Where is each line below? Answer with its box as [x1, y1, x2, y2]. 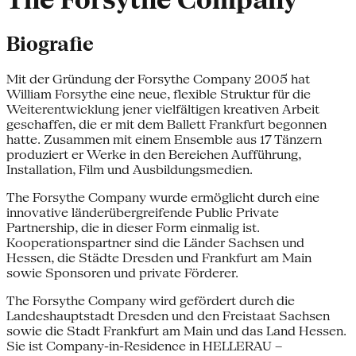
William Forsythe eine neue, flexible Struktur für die [6, 86, 311, 102]
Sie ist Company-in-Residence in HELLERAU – [6, 338, 282, 354]
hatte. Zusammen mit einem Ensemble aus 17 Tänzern [6, 131, 322, 147]
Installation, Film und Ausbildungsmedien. [6, 161, 253, 177]
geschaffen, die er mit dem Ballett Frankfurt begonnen [6, 116, 327, 132]
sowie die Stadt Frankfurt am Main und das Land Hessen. [6, 323, 346, 339]
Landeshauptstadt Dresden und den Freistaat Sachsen [6, 308, 330, 323]
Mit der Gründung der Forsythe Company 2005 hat [6, 71, 310, 87]
